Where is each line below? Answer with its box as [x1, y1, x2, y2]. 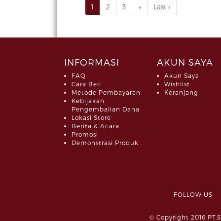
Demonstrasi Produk [72, 139, 139, 147]
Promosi [72, 131, 98, 138]
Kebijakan [72, 97, 105, 105]
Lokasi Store [72, 114, 111, 121]
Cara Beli [72, 80, 101, 88]
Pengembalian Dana [72, 106, 140, 113]
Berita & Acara [72, 122, 119, 130]
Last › [153, 2, 170, 11]
